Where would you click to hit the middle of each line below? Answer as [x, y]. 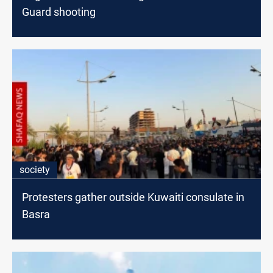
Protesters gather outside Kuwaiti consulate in [133, 197]
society [35, 169]
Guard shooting [59, 12]
